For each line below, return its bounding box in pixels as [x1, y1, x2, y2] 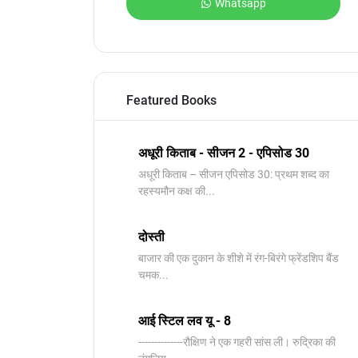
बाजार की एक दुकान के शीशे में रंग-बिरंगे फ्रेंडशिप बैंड [138, 252, 339, 265]
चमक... [138, 268, 169, 281]
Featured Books [126, 93, 217, 108]
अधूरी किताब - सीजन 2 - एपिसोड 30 [138, 145, 309, 161]
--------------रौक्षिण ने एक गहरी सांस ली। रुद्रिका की [138, 336, 336, 348]
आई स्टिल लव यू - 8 [138, 313, 231, 328]
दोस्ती [138, 229, 165, 245]
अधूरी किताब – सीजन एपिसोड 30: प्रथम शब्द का [138, 168, 329, 181]
